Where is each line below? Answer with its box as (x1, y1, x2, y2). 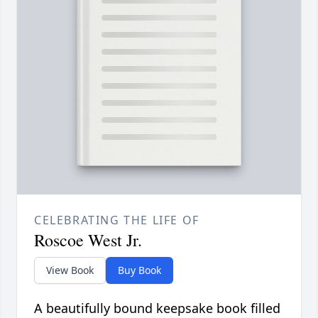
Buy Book (118, 263, 161, 278)
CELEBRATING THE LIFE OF (34, 212, 199, 229)
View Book (46, 263, 94, 278)
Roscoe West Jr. (34, 229, 142, 252)
